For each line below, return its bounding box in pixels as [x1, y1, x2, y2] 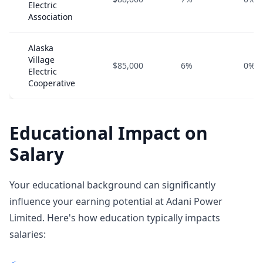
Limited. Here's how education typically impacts [9, 211, 220, 224]
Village [28, 54, 55, 65]
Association [28, 11, 73, 22]
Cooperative [28, 77, 75, 89]
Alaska [28, 42, 53, 53]
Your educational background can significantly [9, 178, 215, 191]
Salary [9, 142, 64, 166]
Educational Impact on [9, 121, 208, 145]
